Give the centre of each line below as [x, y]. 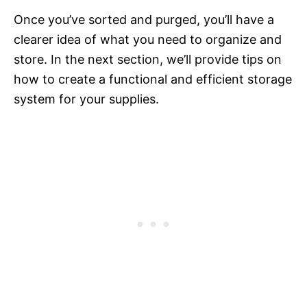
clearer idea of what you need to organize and [148, 40]
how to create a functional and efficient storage [153, 79]
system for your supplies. [86, 99]
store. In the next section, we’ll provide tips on [148, 60]
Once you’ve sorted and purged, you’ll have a [144, 20]
